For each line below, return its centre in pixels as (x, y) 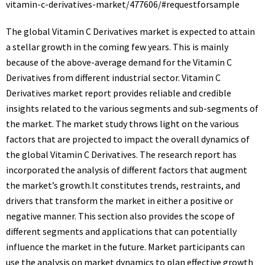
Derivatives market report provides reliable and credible (119, 93)
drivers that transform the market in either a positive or (119, 201)
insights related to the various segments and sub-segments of (132, 108)
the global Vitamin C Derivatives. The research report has (121, 154)
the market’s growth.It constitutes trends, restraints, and (123, 185)
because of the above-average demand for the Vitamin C (119, 62)
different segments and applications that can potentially (121, 231)
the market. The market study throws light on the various (122, 124)
